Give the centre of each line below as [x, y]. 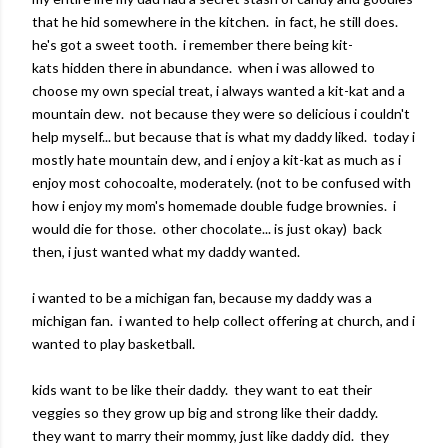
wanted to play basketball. [113, 343]
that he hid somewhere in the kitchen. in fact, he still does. [216, 21]
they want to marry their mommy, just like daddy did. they [210, 435]
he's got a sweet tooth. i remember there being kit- [192, 44]
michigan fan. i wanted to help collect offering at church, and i [223, 320]
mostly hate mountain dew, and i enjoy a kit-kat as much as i [216, 159]
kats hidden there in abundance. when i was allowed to [203, 67]
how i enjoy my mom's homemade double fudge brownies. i [214, 205]
